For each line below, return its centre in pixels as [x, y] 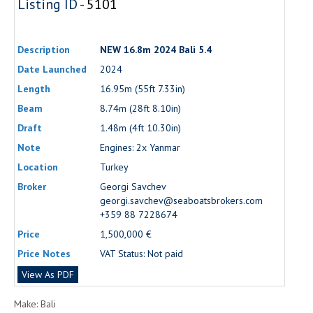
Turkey [114, 167]
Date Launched [52, 69]
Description [44, 49]
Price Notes [44, 253]
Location [38, 167]
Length [34, 88]
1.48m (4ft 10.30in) [140, 128]
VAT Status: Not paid [141, 253]
